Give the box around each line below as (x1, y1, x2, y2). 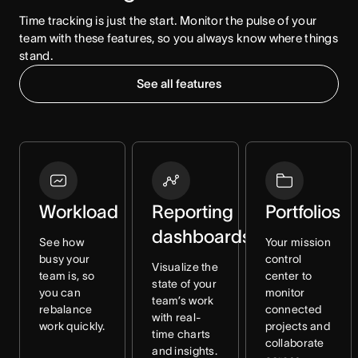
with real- (152, 311, 202, 324)
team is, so (39, 269, 95, 282)
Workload (39, 201, 118, 222)
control (265, 253, 302, 265)
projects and (265, 320, 331, 332)
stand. (19, 49, 53, 62)
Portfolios (265, 201, 340, 222)
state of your (152, 277, 217, 290)
